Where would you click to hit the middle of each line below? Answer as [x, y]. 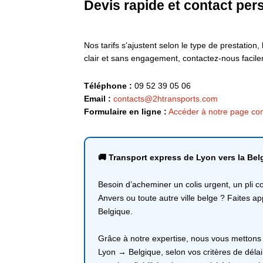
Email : [97, 99]
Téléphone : [108, 86]
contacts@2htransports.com [166, 99]
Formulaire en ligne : [125, 112]
